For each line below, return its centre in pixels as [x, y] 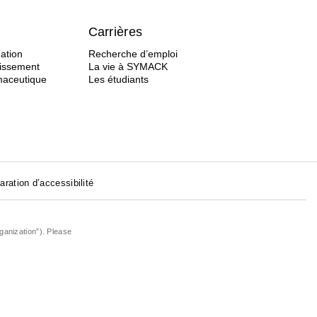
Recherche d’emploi [133, 54]
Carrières [115, 32]
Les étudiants [118, 79]
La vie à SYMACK [128, 67]
